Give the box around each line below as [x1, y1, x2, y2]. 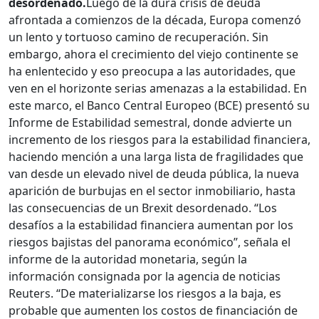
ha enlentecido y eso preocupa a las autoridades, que [9, 63, 296, 80]
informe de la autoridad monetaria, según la [9, 251, 247, 268]
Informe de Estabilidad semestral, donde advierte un [9, 115, 292, 131]
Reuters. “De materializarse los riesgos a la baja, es [9, 286, 281, 302]
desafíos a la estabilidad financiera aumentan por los [9, 217, 293, 234]
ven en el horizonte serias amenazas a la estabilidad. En [9, 80, 307, 97]
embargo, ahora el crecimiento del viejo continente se [9, 46, 298, 63]
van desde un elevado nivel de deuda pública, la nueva [9, 166, 299, 182]
